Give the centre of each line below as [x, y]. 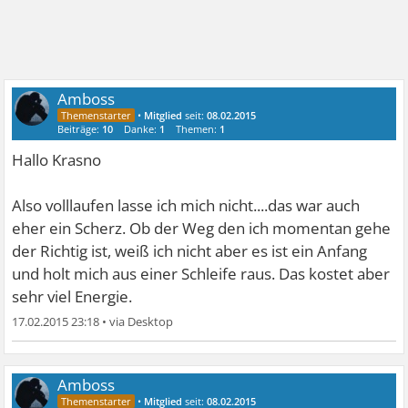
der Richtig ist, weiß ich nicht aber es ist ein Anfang [190, 251]
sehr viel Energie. [72, 296]
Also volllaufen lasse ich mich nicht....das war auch [186, 205]
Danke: [142, 129]
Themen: [198, 129]
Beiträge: [80, 129]
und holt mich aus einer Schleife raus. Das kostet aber [201, 274]
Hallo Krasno [57, 160]
